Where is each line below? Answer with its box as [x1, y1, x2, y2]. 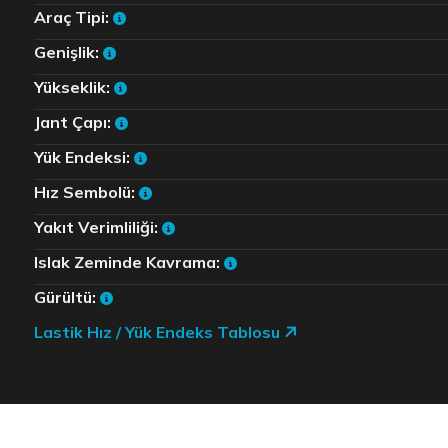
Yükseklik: [33, 76, 114, 97]
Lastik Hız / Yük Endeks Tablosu [33, 321, 284, 342]
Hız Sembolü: [33, 181, 139, 202]
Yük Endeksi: [33, 146, 134, 167]
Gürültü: [33, 286, 100, 307]
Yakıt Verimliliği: [33, 216, 162, 237]
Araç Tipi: [33, 6, 113, 27]
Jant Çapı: [33, 111, 115, 132]
